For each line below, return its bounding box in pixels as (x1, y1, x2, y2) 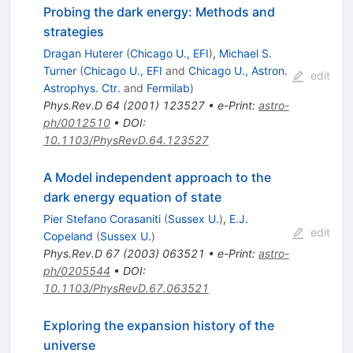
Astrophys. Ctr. (43, 81, 121, 95)
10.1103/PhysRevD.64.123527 (43, 133, 209, 147)
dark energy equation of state (43, 189, 221, 206)
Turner (43, 64, 76, 78)
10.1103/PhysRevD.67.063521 (43, 281, 209, 295)
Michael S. (218, 46, 272, 61)
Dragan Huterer (43, 46, 123, 61)
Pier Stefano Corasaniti (43, 212, 161, 226)
